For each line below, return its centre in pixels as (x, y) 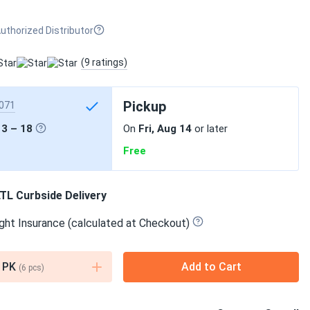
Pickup (145, 107)
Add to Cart (211, 266)
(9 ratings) (104, 62)
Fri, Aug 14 (165, 129)
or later (210, 129)
